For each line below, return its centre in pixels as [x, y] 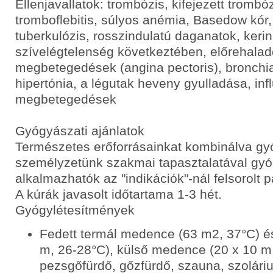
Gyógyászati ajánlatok [80, 131]
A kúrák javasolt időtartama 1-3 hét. [119, 194]
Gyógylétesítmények [75, 210]
